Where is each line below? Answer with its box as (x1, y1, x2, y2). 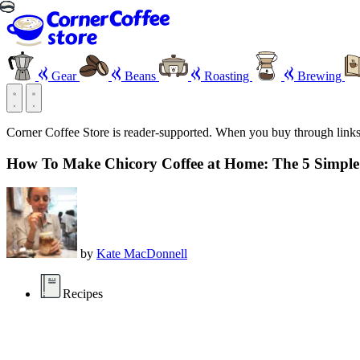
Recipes (63, 287, 103, 301)
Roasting (201, 69, 252, 83)
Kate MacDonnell (96, 247, 187, 261)
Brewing (294, 69, 345, 83)
